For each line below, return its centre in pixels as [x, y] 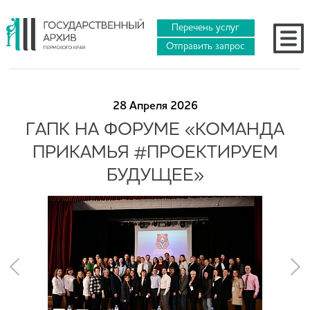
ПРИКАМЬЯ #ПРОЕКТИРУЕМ [155, 153]
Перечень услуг [206, 28]
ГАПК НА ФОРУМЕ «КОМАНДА [155, 130]
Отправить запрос [206, 46]
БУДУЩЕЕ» [155, 176]
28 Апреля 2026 [155, 106]
